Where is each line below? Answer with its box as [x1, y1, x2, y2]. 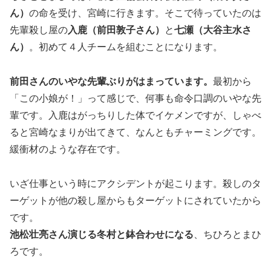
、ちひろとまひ [194, 229, 261, 240]
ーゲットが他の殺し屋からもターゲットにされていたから [10, 195, 261, 206]
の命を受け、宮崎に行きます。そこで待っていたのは [29, 8, 261, 19]
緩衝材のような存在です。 [10, 144, 126, 155]
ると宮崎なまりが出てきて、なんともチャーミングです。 [10, 127, 261, 138]
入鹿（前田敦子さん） [68, 25, 165, 36]
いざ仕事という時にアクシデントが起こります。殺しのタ [10, 178, 261, 189]
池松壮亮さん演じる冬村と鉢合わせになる [10, 229, 194, 240]
